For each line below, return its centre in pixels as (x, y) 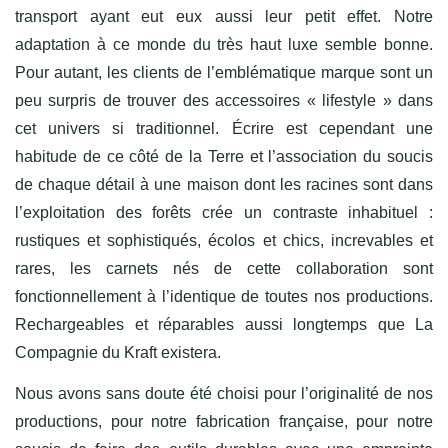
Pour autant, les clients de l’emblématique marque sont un (224, 72)
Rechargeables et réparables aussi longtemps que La (224, 324)
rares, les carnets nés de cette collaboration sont (224, 268)
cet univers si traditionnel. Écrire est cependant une (224, 128)
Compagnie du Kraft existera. (118, 352)
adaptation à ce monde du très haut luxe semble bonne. (224, 44)
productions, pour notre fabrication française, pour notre (224, 421)
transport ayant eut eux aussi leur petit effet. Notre (224, 16)
